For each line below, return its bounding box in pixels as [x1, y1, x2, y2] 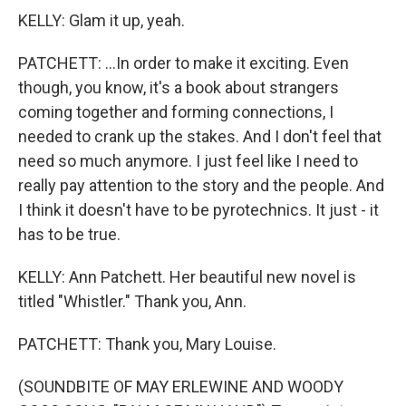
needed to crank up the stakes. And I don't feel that [18, 127, 382, 146]
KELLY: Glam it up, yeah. [18, 11, 185, 30]
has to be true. [18, 225, 121, 244]
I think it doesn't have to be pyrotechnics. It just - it [18, 200, 379, 219]
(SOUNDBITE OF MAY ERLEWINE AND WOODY [18, 377, 343, 396]
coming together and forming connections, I [18, 102, 333, 121]
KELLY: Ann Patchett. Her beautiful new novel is [18, 267, 356, 286]
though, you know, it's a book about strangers [18, 78, 339, 97]
